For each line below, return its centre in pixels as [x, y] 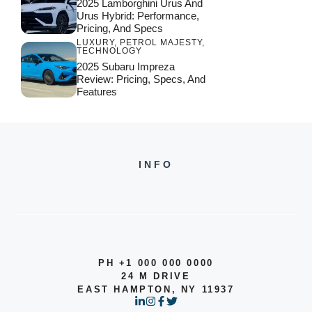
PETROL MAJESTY [161, 42]
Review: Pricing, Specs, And [141, 79]
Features [97, 91]
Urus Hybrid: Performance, [138, 15]
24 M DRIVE [156, 276]
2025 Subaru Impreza [126, 66]
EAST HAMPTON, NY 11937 [156, 289]
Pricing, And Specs [120, 28]
